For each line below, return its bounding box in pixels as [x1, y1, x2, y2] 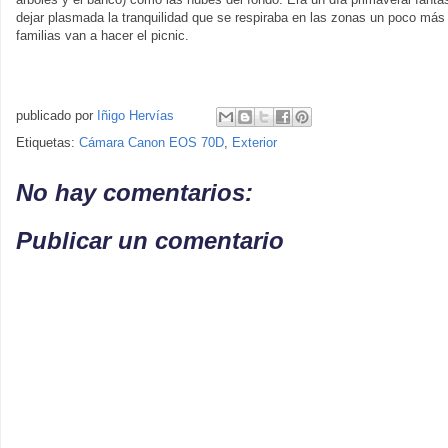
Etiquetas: [16, 135, 79, 150]
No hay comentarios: [16, 179, 253, 206]
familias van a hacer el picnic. [16, 28, 189, 43]
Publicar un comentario [16, 226, 284, 254]
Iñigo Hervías [97, 108, 174, 124]
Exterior [232, 135, 277, 150]
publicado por [16, 108, 97, 124]
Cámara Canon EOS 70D [79, 135, 224, 150]
